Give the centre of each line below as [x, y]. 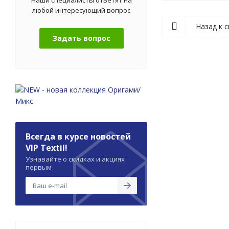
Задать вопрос [81, 38]
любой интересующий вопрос [81, 10]
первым [39, 167]
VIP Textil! [47, 147]
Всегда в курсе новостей [78, 136]
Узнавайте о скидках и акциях [75, 159]
